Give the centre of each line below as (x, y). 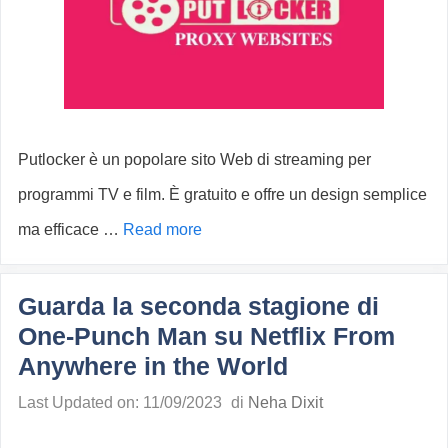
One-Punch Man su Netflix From (206, 336)
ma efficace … (70, 230)
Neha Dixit (285, 403)
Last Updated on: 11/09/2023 (120, 403)
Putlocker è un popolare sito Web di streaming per (194, 160)
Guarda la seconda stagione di (198, 306)
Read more (162, 230)
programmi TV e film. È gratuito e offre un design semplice (222, 195)
